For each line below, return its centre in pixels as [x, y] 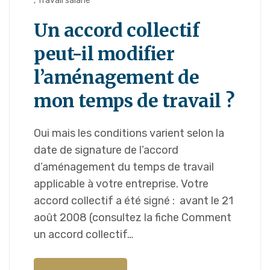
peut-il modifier [104, 54]
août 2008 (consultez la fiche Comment [133, 218]
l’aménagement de [117, 77]
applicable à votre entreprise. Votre [121, 184]
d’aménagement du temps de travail [124, 167]
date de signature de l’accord [106, 150]
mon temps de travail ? [134, 101]
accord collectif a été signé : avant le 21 [133, 201]
